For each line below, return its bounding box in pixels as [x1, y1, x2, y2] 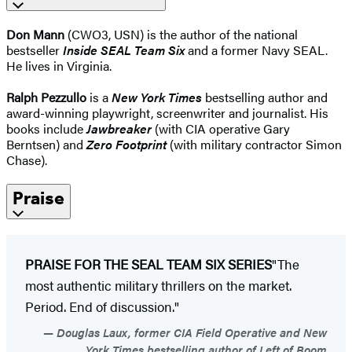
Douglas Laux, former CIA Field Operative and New [53, 324, 327, 341]
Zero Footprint [86, 135, 167, 154]
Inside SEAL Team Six [63, 41, 185, 60]
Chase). [6, 151, 47, 170]
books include [6, 119, 86, 138]
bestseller [6, 41, 63, 60]
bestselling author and [202, 88, 328, 107]
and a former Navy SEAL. [185, 41, 328, 60]
